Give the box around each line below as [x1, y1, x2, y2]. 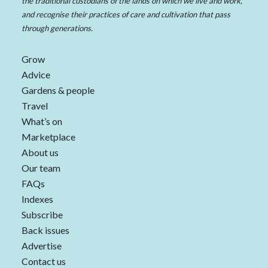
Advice [22, 69, 50, 81]
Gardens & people [22, 84, 95, 96]
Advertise [22, 240, 62, 252]
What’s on [22, 115, 62, 127]
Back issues [22, 224, 69, 236]
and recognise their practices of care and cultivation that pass [22, 10, 230, 20]
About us [22, 147, 59, 159]
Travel [22, 100, 48, 112]
